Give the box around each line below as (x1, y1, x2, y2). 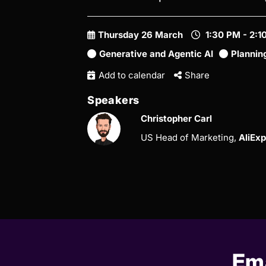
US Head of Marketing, (141, 132, 239, 143)
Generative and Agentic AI (99, 48, 214, 59)
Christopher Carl (141, 113, 213, 124)
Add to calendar (98, 69, 165, 81)
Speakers (87, 94, 140, 106)
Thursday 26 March (98, 29, 183, 40)
